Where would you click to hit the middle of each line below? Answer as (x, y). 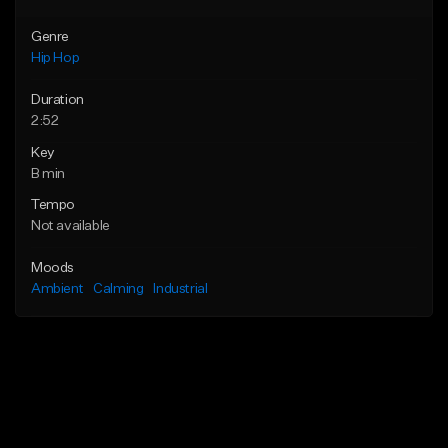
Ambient (57, 289)
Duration (57, 100)
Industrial (180, 289)
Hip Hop (55, 58)
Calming (118, 289)
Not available (70, 226)
